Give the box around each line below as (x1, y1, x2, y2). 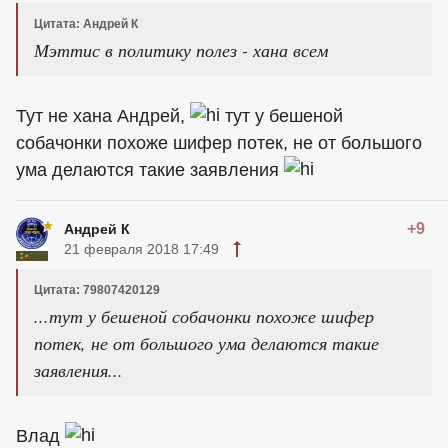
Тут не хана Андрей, (16, 106, 190, 126)
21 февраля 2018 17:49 (64, 241, 219, 257)
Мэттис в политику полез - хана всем (34, 38, 328, 62)
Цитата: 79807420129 (34, 283, 160, 297)
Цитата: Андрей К (34, 17, 138, 31)
